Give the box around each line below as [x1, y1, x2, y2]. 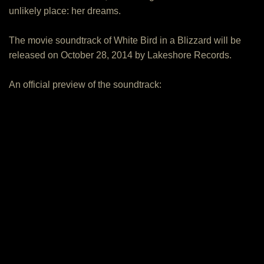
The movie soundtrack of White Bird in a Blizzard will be [9, 35, 241, 45]
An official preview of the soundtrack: [9, 80, 161, 90]
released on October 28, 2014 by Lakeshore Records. [9, 50, 232, 60]
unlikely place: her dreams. [9, 6, 121, 16]
